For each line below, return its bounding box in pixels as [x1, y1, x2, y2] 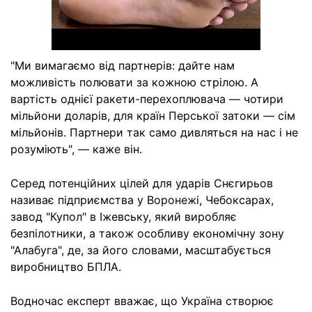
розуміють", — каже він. [10, 142, 142, 156]
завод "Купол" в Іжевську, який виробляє [10, 210, 237, 224]
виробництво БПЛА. [10, 260, 121, 274]
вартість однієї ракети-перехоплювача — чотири [10, 92, 283, 106]
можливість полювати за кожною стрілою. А [10, 75, 258, 89]
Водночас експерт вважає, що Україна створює [10, 294, 274, 308]
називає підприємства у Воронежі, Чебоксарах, [10, 193, 274, 207]
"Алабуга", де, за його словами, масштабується [10, 243, 271, 257]
